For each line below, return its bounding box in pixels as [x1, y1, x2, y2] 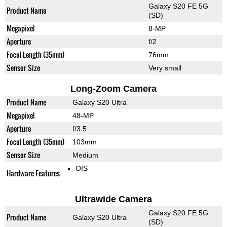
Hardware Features [6, 168, 60, 179]
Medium [72, 151, 98, 160]
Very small [148, 64, 181, 72]
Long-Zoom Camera [70, 84, 157, 94]
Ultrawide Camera [74, 194, 152, 205]
